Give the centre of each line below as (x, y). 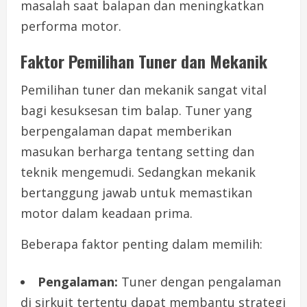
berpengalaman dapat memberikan (126, 131)
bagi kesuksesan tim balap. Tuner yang (136, 111)
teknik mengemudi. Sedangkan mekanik (138, 172)
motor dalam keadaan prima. (107, 213)
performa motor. (71, 26)
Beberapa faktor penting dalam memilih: (142, 244)
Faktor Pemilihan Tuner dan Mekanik (144, 61)
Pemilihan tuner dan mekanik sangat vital (144, 90)
